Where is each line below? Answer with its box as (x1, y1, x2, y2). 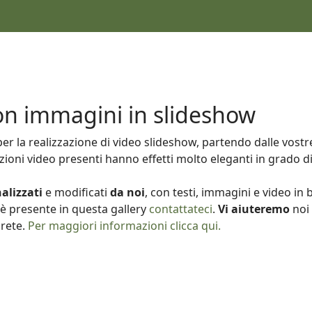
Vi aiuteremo (218, 201, 290, 217)
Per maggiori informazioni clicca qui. (28, 218, 221, 233)
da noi (110, 185, 145, 200)
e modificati (45, 185, 110, 200)
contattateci (149, 201, 212, 217)
